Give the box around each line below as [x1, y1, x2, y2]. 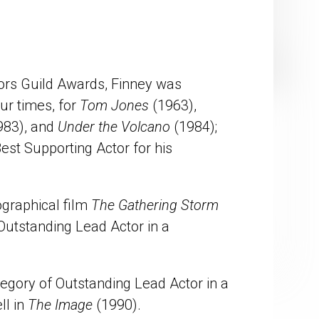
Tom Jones [80, 96, 149, 114]
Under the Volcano [58, 117, 170, 135]
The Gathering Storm [91, 196, 219, 214]
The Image [28, 296, 93, 313]
